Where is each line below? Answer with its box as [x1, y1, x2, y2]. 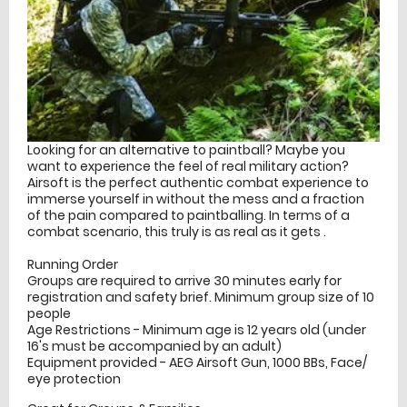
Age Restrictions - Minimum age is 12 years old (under [27, 320, 366, 339]
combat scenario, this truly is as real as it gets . [27, 222, 326, 241]
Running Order [27, 254, 118, 273]
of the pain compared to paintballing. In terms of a [27, 205, 350, 224]
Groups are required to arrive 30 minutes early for [27, 271, 342, 290]
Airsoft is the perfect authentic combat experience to [27, 173, 369, 192]
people [27, 303, 71, 323]
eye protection [27, 369, 121, 388]
